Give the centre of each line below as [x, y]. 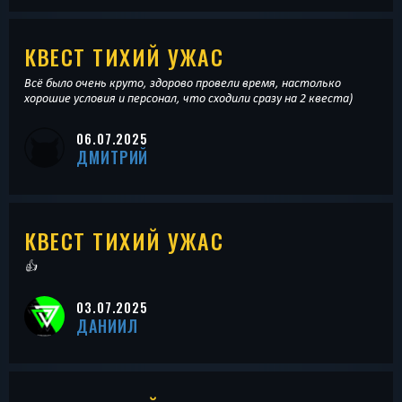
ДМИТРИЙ [113, 157]
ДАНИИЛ [107, 325]
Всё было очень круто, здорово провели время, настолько [183, 83]
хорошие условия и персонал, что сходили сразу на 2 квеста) [188, 98]
